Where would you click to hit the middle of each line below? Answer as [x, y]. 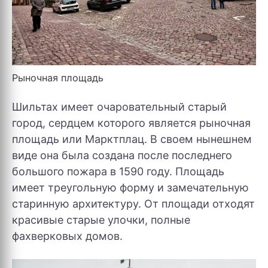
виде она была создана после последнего [122, 155]
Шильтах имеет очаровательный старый [119, 106]
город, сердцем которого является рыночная [131, 123]
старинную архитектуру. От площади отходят [133, 203]
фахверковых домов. [67, 236]
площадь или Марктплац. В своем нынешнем [132, 139]
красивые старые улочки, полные [101, 220]
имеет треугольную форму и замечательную [130, 187]
